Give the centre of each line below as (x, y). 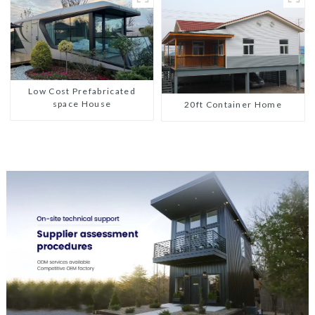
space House (82, 104)
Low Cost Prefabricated (82, 91)
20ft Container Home (233, 105)
